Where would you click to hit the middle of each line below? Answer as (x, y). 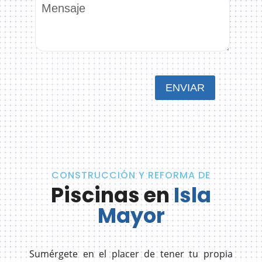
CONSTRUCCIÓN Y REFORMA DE (131, 175)
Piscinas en (112, 195)
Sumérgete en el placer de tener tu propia (131, 254)
